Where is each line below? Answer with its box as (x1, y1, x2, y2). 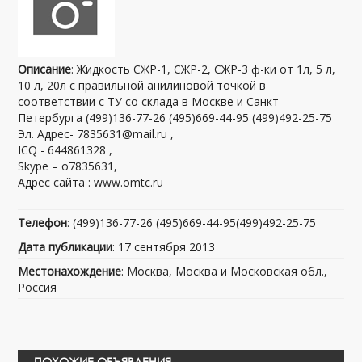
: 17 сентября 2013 (112, 239, 216, 255)
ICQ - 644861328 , (18, 142, 113, 158)
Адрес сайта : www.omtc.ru (18, 175, 164, 190)
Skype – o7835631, (18, 158, 118, 174)
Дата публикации (18, 239, 113, 255)
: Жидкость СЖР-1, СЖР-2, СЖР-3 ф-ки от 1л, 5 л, (71, 61, 336, 77)
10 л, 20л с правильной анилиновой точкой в (18, 78, 267, 93)
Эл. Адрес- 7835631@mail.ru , (18, 126, 175, 141)
